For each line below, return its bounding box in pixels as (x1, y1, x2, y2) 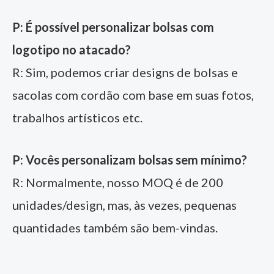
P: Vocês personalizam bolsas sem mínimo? (12, 152, 247, 167)
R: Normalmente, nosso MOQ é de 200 (12, 174, 223, 190)
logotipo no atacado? (12, 42, 131, 57)
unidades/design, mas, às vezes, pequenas (12, 197, 237, 212)
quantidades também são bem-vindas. (12, 220, 218, 235)
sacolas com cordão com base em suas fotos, (12, 87, 254, 102)
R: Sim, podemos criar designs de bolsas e (12, 64, 238, 80)
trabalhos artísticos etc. (12, 109, 143, 125)
